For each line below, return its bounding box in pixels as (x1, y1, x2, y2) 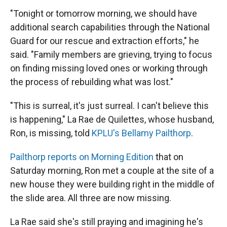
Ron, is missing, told (10, 128, 92, 138)
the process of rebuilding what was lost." (10, 77, 173, 87)
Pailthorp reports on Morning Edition (10, 152, 154, 162)
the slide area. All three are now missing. (10, 193, 171, 203)
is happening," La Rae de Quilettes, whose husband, (10, 114, 214, 125)
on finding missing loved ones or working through (10, 63, 208, 73)
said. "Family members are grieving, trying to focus (10, 49, 212, 60)
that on (154, 152, 183, 162)
